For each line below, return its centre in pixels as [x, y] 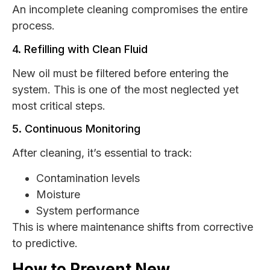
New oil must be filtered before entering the [120, 73]
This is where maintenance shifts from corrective [133, 227]
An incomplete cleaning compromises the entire [130, 10]
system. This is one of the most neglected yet [125, 89]
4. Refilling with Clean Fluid [80, 49]
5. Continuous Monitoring [76, 129]
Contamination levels [88, 178]
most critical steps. [59, 105]
